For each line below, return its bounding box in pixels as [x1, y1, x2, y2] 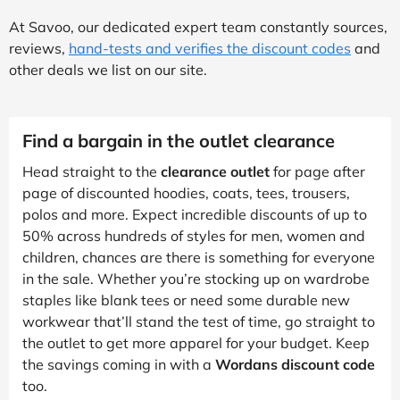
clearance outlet [161, 162, 270, 180]
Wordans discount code [215, 354, 375, 373]
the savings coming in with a [22, 354, 215, 373]
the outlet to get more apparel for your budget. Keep [22, 333, 370, 352]
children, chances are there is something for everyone [22, 247, 375, 266]
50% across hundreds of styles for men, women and [22, 226, 365, 245]
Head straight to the [22, 162, 161, 180]
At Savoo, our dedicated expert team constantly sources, [9, 17, 387, 36]
